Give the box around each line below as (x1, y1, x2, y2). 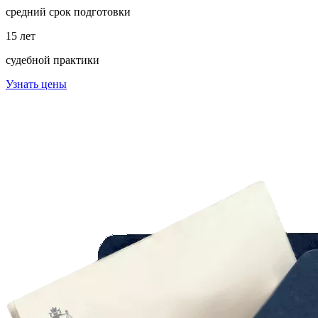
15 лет (6, 29, 35, 42)
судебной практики (6, 53, 99, 66)
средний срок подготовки (6, 5, 131, 18)
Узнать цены (6, 77, 67, 90)
